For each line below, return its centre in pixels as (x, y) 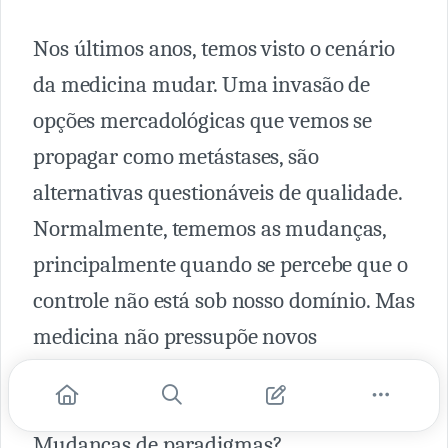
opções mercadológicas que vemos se (203, 120)
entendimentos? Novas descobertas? (200, 372)
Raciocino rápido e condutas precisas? (208, 408)
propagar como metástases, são (176, 156)
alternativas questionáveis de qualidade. (217, 192)
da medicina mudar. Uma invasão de (202, 84)
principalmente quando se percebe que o (220, 264)
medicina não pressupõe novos (175, 336)
